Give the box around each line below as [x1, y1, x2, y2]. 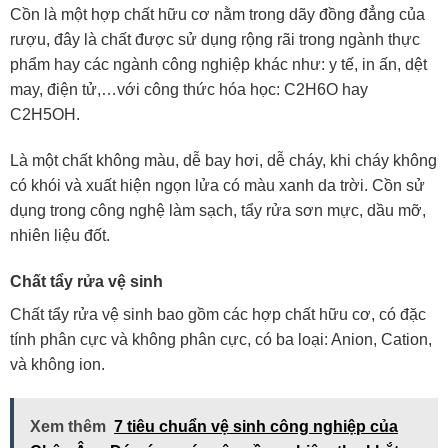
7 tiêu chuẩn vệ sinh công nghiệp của [114, 417, 398, 435]
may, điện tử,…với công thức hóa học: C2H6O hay [10, 81, 368, 99]
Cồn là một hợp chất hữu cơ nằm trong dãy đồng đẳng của [10, 6, 425, 24]
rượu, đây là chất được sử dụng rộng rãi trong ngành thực [10, 31, 420, 49]
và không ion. [10, 356, 105, 374]
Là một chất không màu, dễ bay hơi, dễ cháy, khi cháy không [10, 152, 437, 170]
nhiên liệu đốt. [10, 227, 110, 245]
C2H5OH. [10, 106, 84, 124]
